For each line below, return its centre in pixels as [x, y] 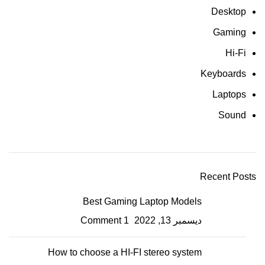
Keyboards [223, 74]
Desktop [229, 12]
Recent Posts [228, 177]
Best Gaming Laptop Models [142, 201]
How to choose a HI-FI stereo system [125, 252]
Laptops [229, 94]
